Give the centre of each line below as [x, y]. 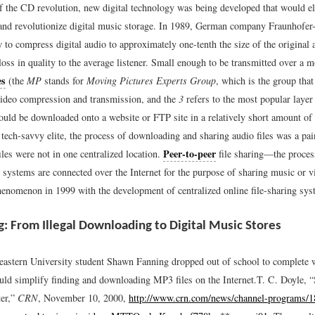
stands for [64, 80]
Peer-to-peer [189, 153]
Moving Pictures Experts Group [151, 80]
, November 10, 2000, [83, 298]
